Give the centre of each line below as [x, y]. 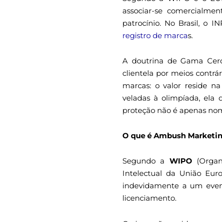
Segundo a [146, 161]
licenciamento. [149, 198]
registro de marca [155, 35]
